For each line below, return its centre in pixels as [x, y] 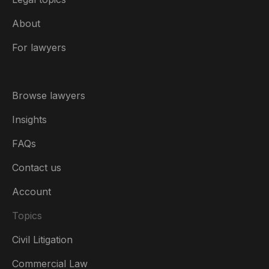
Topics [27, 216]
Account [32, 192]
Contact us [37, 168]
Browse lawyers [49, 95]
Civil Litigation [42, 240]
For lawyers [39, 47]
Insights [29, 119]
